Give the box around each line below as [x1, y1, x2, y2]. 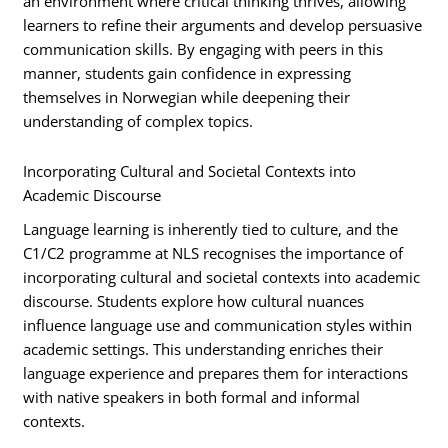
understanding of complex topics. [23, 111, 254, 132]
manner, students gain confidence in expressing [23, 63, 352, 84]
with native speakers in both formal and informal [23, 387, 361, 408]
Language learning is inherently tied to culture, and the [23, 219, 399, 240]
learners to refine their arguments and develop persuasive [23, 15, 423, 36]
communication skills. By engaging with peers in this [23, 39, 384, 60]
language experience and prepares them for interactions [23, 363, 409, 384]
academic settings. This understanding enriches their [23, 339, 384, 360]
